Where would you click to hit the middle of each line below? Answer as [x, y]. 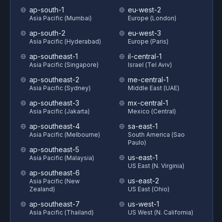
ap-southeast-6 [55, 173]
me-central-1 [148, 80]
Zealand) [42, 189]
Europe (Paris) [148, 41]
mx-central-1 [148, 103]
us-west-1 [143, 204]
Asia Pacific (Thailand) [61, 212]
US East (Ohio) [149, 189]
